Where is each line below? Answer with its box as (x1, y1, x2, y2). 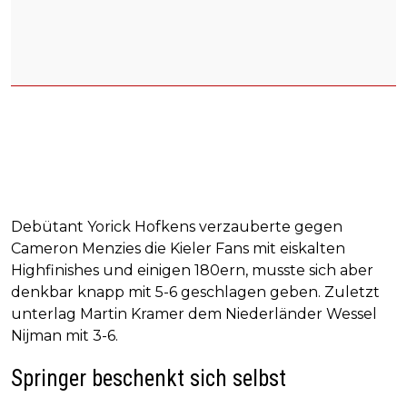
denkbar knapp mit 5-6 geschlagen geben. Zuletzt (11, 283, 380, 301)
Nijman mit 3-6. (11, 326, 118, 344)
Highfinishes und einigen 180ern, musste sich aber (11, 261, 373, 279)
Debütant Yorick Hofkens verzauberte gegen (11, 217, 342, 235)
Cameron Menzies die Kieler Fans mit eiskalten (11, 239, 345, 257)
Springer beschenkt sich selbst (11, 364, 286, 392)
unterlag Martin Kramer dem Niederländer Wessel (11, 304, 377, 323)
